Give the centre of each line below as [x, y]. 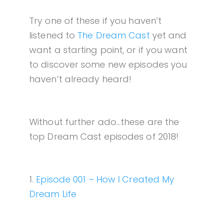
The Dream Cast [114, 36]
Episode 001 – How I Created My [105, 180]
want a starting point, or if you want [108, 50]
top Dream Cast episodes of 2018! [104, 137]
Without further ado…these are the [104, 122]
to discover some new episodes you [108, 65]
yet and [168, 36]
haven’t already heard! [81, 79]
